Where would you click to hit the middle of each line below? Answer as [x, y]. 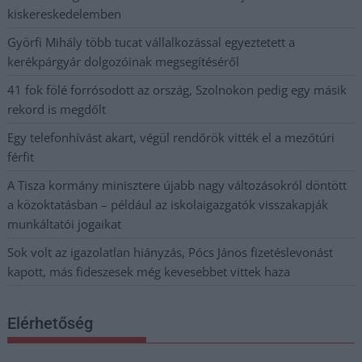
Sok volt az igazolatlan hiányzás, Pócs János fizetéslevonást [170, 252]
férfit [21, 156]
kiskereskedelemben [65, 13]
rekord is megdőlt [57, 109]
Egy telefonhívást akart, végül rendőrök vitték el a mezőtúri [171, 137]
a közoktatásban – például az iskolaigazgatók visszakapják [168, 204]
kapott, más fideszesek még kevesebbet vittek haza [149, 271]
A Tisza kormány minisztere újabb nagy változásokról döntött [177, 185]
